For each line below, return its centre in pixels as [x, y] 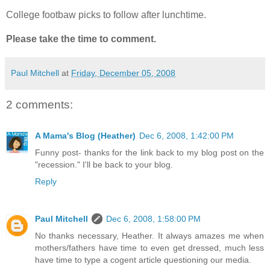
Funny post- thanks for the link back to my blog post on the [149, 153]
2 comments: [39, 104]
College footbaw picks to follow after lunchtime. [106, 14]
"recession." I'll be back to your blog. [104, 165]
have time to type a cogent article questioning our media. [143, 260]
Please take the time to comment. [81, 39]
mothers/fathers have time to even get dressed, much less [149, 248]
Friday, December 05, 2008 [123, 73]
